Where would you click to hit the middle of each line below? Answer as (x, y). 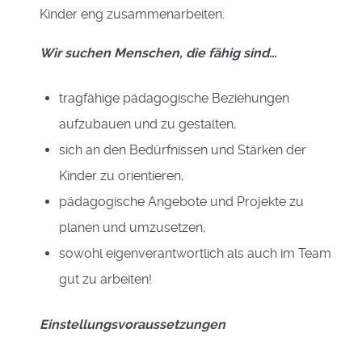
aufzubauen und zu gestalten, (148, 124)
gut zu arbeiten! (105, 279)
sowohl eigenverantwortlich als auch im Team (195, 253)
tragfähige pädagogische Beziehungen (174, 98)
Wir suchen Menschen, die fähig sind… (158, 53)
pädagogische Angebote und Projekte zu (181, 202)
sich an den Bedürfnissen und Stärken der (183, 150)
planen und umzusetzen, (133, 227)
